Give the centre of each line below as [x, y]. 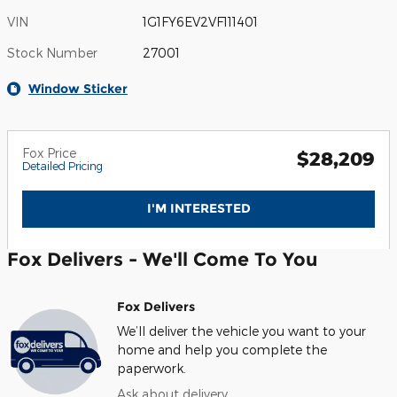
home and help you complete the [222, 350]
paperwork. [152, 369]
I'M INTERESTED [198, 208]
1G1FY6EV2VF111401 [201, 21]
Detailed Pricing [62, 165]
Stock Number [52, 52]
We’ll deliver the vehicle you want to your [241, 331]
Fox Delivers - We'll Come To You [162, 260]
